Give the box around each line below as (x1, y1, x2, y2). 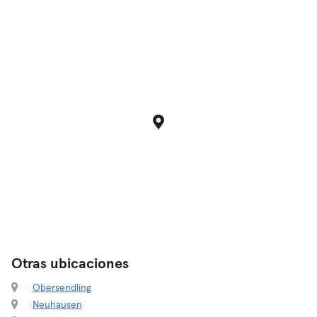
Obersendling (33, 283, 91, 293)
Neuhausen (33, 300, 82, 310)
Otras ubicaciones (11, 257, 129, 271)
